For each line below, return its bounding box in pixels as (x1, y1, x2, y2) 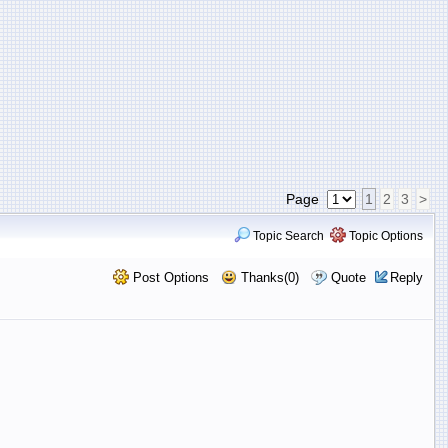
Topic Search (249, 228, 324, 243)
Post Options (128, 269, 209, 285)
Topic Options (345, 228, 423, 243)
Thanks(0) (236, 269, 299, 285)
